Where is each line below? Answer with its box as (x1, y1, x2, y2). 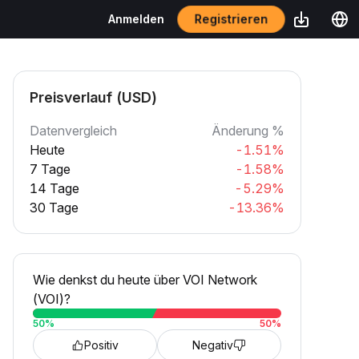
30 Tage (30, 200, 79, 216)
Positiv (84, 338, 119, 352)
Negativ (192, 338, 233, 352)
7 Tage (30, 161, 71, 177)
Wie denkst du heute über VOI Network (33, 272, 257, 288)
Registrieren (196, 11, 267, 26)
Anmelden (108, 12, 164, 26)
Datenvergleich (30, 123, 117, 139)
